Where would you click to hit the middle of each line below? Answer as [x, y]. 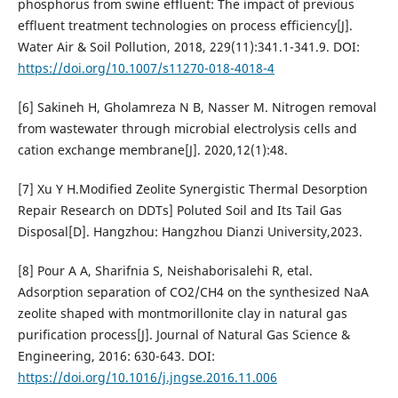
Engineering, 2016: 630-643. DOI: [116, 356]
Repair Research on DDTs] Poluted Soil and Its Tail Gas [179, 211]
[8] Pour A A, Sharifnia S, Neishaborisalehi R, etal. [165, 271]
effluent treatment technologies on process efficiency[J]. [185, 26]
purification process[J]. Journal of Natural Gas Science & [183, 335]
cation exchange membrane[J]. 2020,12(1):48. [152, 150]
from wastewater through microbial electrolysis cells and [187, 129]
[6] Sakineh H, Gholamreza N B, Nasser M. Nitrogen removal [197, 107]
